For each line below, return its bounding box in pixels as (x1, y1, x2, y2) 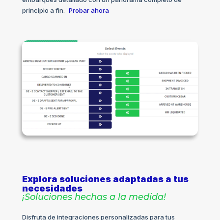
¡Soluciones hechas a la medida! (22, 192, 166, 203)
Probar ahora (68, 6, 109, 15)
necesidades (22, 183, 82, 194)
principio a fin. (22, 6, 65, 15)
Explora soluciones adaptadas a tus (22, 174, 189, 185)
